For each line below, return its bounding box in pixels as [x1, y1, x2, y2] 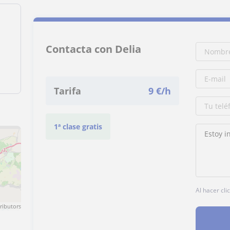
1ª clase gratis [54, 122, 103, 131]
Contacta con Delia [46, 42, 142, 56]
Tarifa [54, 85, 82, 97]
